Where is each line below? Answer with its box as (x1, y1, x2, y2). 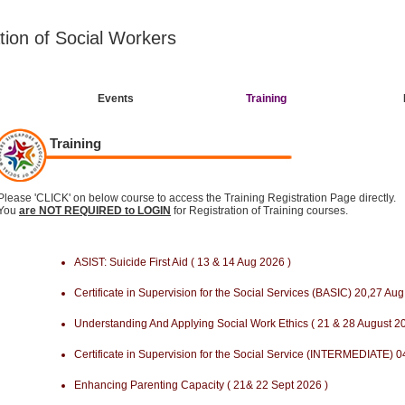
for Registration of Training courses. (171, 204, 348, 217)
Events (97, 92, 134, 105)
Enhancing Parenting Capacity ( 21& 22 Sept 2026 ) (74, 379, 328, 391)
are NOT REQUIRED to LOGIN (19, 204, 171, 217)
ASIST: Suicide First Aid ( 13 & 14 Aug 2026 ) (74, 256, 291, 268)
